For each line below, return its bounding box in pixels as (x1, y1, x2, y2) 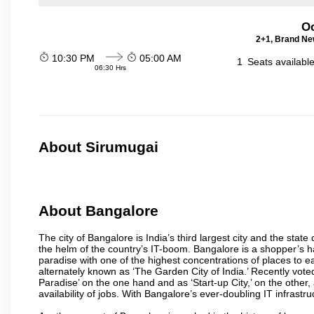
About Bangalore (39, 203, 158, 219)
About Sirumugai (39, 139, 158, 156)
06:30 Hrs (95, 64, 126, 71)
